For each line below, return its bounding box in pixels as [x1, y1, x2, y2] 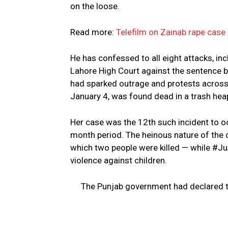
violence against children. [70, 155, 167, 166]
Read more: [70, 27, 116, 38]
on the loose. [70, 1, 120, 12]
